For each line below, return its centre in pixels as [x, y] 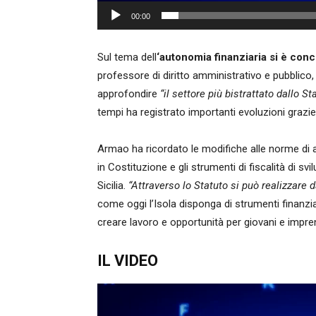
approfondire [129, 94]
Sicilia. [113, 186]
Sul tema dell [127, 57]
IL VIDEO [128, 261]
